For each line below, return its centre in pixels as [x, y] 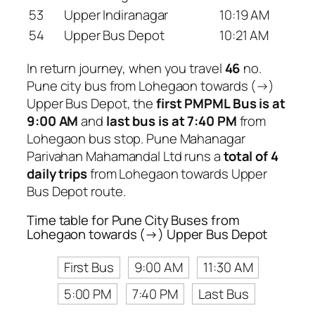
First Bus [89, 267]
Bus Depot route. [76, 191]
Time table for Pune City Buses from [133, 220]
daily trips [57, 173]
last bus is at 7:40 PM [171, 121]
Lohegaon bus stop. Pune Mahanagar [136, 138]
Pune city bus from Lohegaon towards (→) [151, 85]
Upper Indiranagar [116, 15]
